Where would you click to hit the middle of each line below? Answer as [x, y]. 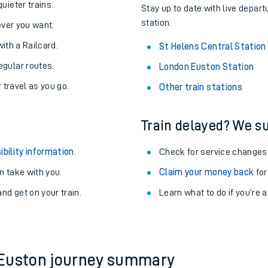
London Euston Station [207, 126]
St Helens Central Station [213, 106]
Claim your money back [207, 232]
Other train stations [201, 147]
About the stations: [200, 38]
